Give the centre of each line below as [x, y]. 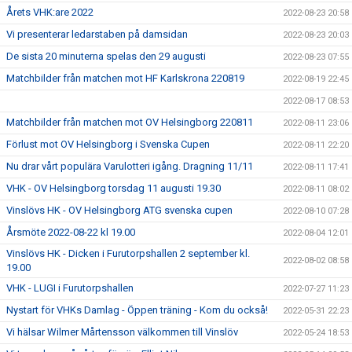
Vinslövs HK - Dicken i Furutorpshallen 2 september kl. [128, 253]
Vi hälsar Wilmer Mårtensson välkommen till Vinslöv [122, 332]
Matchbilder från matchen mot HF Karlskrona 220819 [125, 78]
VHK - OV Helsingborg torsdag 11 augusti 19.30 [114, 188]
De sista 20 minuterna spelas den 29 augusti [106, 56]
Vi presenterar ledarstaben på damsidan [97, 34]
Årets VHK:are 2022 [50, 12]
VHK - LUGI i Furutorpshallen [70, 288]
